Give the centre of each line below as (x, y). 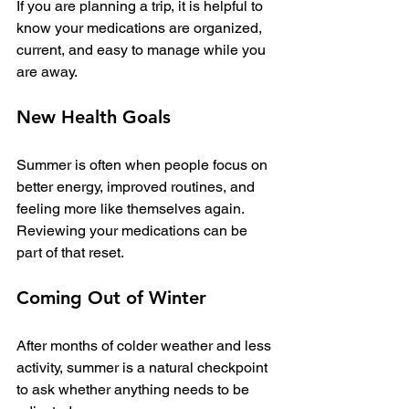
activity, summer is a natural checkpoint (144, 368)
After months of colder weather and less (146, 346)
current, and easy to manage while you (143, 50)
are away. (47, 72)
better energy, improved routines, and (137, 187)
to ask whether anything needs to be (135, 390)
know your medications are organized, (141, 28)
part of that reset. (70, 253)
